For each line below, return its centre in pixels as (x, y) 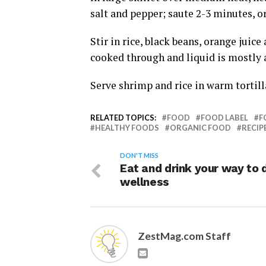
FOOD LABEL (224, 118)
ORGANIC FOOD (200, 128)
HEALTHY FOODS (127, 128)
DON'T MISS (139, 156)
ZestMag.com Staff (184, 236)
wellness (145, 182)
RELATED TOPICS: (123, 118)
